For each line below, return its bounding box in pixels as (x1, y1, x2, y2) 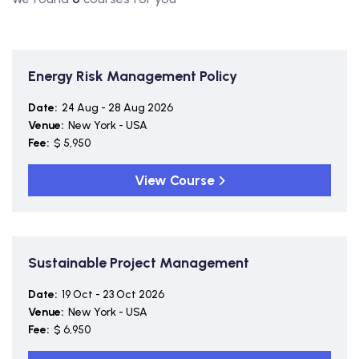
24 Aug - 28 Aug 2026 (62, 101, 173, 115)
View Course (134, 172, 215, 188)
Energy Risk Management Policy (28, 67, 237, 85)
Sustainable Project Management (28, 254, 249, 272)
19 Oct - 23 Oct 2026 (62, 288, 164, 301)
